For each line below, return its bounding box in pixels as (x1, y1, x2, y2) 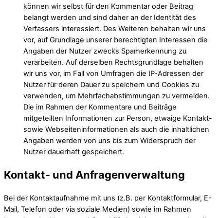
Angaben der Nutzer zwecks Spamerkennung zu (23, 47, 186, 56)
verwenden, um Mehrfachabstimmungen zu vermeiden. (23, 91, 210, 101)
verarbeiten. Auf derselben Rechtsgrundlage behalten (23, 58, 203, 67)
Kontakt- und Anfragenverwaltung (4, 168, 185, 182)
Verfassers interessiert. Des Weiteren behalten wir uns (23, 24, 206, 34)
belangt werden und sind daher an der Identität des (23, 13, 196, 22)
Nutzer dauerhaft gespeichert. (23, 147, 124, 157)
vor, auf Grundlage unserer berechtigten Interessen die (23, 36, 208, 45)
